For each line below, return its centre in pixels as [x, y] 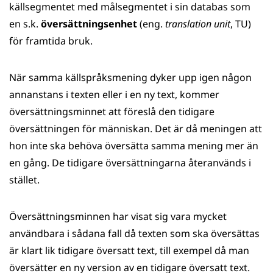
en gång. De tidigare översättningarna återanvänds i [130, 163]
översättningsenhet [89, 24]
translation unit [198, 24]
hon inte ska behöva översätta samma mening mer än [134, 146]
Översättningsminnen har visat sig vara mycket [118, 216]
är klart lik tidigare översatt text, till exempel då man [129, 250]
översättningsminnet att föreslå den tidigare [112, 112]
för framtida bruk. [51, 41]
